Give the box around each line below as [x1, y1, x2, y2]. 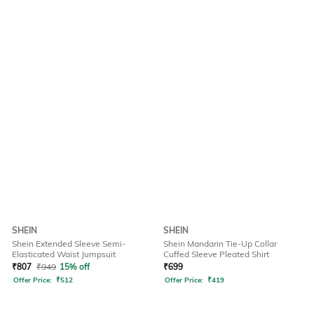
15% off [60, 261, 90, 273]
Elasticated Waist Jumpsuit [12, 249, 116, 260]
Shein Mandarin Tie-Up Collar [163, 238, 277, 250]
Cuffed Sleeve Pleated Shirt [163, 249, 269, 260]
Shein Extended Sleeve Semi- [12, 238, 125, 250]
